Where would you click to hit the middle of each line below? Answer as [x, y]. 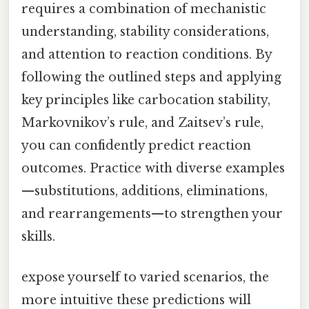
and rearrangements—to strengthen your [152, 214]
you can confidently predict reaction [136, 146]
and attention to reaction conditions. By [147, 55]
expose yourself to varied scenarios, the [145, 278]
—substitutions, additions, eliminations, [144, 191]
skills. [38, 237]
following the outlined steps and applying [151, 78]
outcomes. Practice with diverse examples [153, 169]
